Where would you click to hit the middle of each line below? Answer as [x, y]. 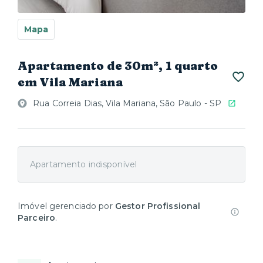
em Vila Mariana [70, 82]
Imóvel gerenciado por [66, 206]
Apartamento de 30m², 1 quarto [118, 65]
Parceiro [37, 218]
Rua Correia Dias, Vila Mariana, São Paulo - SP [127, 103]
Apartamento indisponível [84, 164]
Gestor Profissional [158, 206]
